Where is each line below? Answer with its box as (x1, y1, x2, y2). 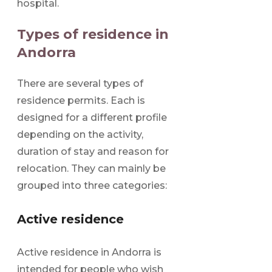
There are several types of (17, 78, 143, 90)
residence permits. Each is (17, 95, 145, 107)
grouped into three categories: (17, 180, 167, 192)
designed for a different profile (17, 112, 167, 124)
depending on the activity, (17, 129, 143, 141)
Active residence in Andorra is (17, 246, 161, 258)
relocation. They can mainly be (17, 163, 166, 175)
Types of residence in (17, 26, 169, 43)
